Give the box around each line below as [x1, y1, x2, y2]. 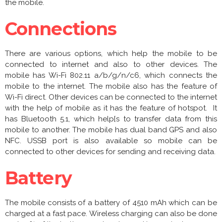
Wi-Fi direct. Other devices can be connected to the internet [5, 93, 217, 102]
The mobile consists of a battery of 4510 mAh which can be [5, 198, 217, 208]
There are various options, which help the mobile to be [5, 49, 217, 58]
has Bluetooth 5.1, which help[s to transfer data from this [5, 114, 217, 124]
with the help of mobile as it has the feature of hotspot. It [5, 104, 217, 113]
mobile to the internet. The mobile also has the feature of [5, 82, 217, 91]
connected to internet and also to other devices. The [5, 60, 217, 69]
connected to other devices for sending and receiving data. [5, 147, 216, 157]
